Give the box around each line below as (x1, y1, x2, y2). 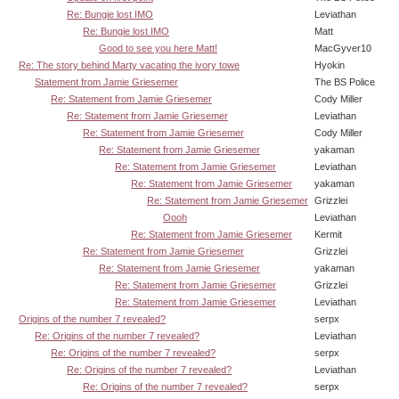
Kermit (314, 228, 342, 240)
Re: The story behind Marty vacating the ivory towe (19, 59, 240, 70)
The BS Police (314, 76, 375, 87)
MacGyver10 (314, 42, 371, 53)
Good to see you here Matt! (99, 42, 217, 53)
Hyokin (314, 59, 345, 70)
